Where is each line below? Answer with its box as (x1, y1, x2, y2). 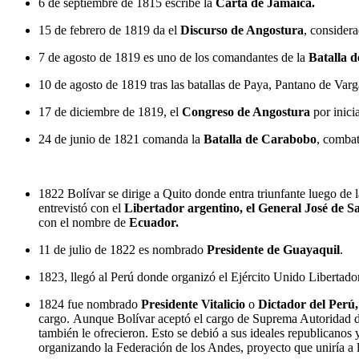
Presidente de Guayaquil (207, 242, 340, 256)
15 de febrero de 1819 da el (38, 22, 180, 37)
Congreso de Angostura (182, 104, 310, 119)
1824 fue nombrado (38, 296, 141, 311)
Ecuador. (129, 215, 182, 229)
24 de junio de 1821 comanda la (38, 131, 204, 146)
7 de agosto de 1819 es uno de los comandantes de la (38, 50, 309, 64)
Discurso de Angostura (180, 22, 304, 37)
